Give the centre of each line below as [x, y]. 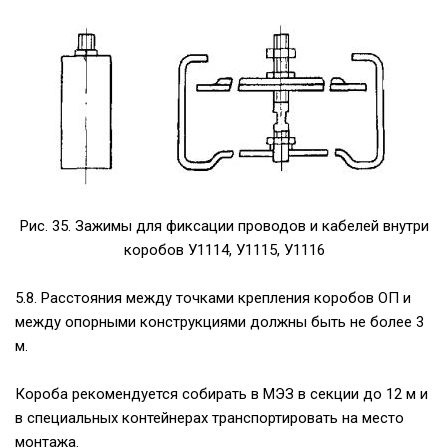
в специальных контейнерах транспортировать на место [209, 418]
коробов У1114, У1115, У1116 [224, 250]
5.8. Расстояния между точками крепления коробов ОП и [213, 298]
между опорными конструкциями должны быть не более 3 [219, 322]
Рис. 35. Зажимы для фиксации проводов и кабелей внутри [224, 226]
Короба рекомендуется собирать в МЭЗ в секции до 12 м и [221, 394]
